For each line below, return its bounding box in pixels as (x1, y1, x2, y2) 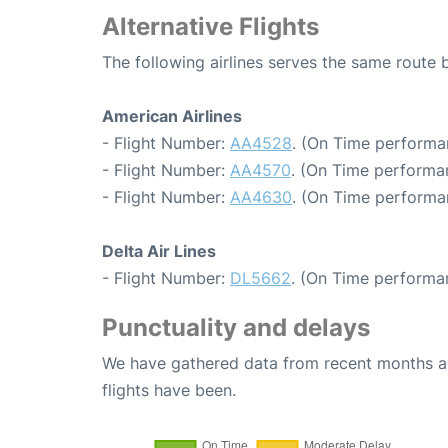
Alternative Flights (102, 12, 319, 42)
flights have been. (102, 380, 236, 401)
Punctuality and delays (102, 313, 370, 343)
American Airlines (102, 106, 242, 127)
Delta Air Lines (102, 241, 216, 262)
